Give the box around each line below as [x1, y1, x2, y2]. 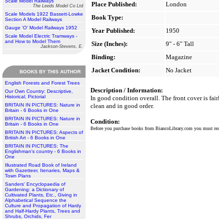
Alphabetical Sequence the [5, 197, 66, 203]
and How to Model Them [5, 39, 60, 44]
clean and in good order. [90, 102, 154, 109]
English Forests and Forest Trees [5, 80, 80, 86]
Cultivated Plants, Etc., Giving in [5, 192, 77, 197]
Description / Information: [90, 87, 163, 94]
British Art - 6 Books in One [5, 135, 66, 140]
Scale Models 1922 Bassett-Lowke [5, 11, 83, 17]
